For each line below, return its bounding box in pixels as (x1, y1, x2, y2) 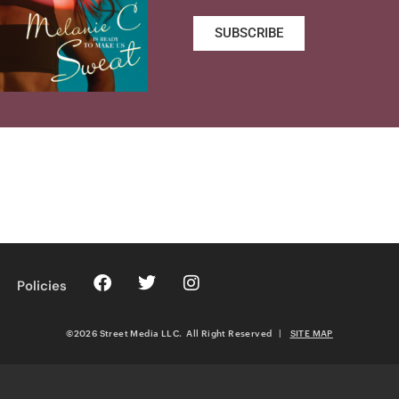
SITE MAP (289, 328, 333, 339)
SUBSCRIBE (215, 25, 284, 42)
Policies (17, 277, 67, 296)
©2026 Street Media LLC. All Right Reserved (66, 328, 279, 339)
